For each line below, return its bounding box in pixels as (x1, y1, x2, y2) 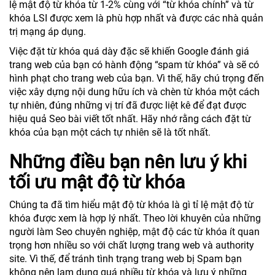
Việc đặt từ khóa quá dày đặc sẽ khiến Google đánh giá (9, 45, 249, 57)
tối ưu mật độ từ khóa (9, 171, 185, 193)
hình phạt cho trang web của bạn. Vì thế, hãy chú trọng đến (9, 72, 264, 84)
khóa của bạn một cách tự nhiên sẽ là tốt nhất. (9, 126, 211, 138)
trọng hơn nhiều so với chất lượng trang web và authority (9, 239, 254, 251)
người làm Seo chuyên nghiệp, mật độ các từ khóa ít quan (9, 225, 260, 238)
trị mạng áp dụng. (9, 25, 86, 37)
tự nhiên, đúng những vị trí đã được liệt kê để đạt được (9, 99, 246, 111)
